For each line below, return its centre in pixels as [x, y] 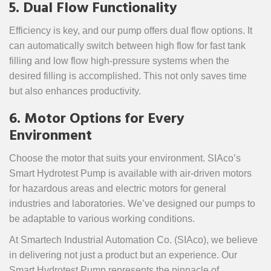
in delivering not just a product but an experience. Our [123, 255]
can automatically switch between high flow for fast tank [127, 46]
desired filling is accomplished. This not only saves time [128, 76]
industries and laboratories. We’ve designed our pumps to [132, 204]
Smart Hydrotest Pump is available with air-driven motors [130, 173]
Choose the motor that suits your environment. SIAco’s [125, 158]
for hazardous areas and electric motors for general [118, 188]
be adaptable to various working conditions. [102, 219]
